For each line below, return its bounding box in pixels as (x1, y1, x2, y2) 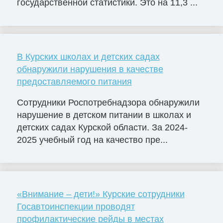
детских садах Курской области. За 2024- (16, 122, 188, 132)
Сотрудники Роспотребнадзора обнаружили (16, 97, 200, 108)
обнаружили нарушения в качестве (16, 64, 163, 74)
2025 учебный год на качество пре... (16, 134, 168, 145)
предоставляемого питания (16, 76, 132, 87)
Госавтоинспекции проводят (16, 201, 135, 212)
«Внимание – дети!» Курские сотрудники (16, 189, 185, 199)
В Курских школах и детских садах (16, 51, 160, 62)
